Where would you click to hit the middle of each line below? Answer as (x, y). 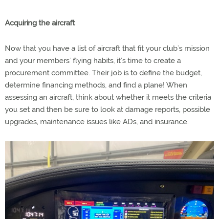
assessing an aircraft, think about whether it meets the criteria (108, 97)
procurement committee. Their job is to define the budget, (103, 73)
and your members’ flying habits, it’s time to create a (93, 60)
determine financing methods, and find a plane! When (96, 85)
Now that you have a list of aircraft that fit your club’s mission (107, 48)
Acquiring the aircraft (40, 23)
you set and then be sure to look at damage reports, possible (108, 109)
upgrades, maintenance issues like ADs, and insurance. (97, 121)
